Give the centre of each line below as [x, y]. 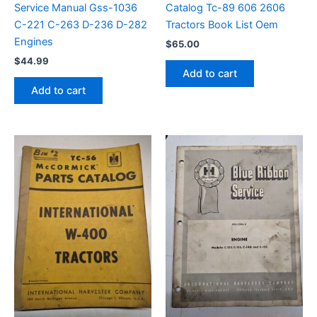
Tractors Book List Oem [222, 24]
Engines [34, 41]
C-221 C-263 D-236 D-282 [81, 24]
